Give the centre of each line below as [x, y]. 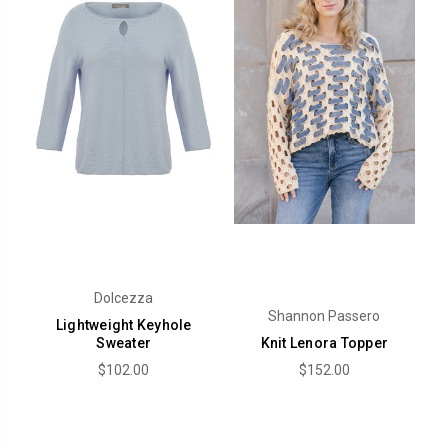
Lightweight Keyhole [123, 324]
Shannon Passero [324, 315]
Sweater [124, 342]
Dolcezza [124, 297]
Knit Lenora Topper [324, 342]
